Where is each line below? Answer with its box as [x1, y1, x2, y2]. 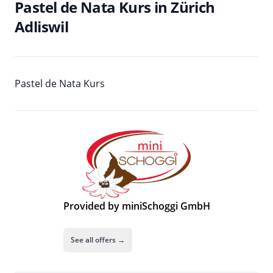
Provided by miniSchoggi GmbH [63, 199, 210, 213]
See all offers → [70, 235, 125, 245]
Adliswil [15, 16, 69, 37]
